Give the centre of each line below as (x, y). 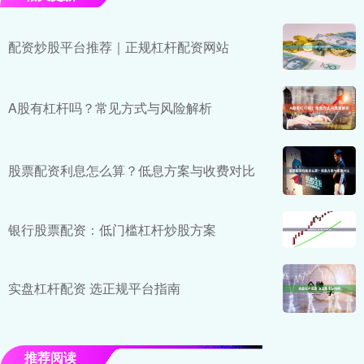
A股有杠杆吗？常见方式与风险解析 (110, 108)
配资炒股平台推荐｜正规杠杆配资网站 (119, 46)
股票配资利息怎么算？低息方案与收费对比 (132, 171)
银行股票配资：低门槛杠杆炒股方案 (112, 229)
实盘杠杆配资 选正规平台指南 (94, 288)
